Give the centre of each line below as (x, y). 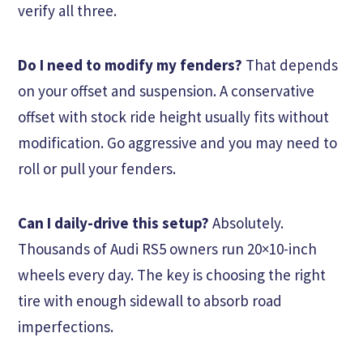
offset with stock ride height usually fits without (173, 117)
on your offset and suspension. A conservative (166, 91)
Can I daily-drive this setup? (113, 223)
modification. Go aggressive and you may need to (177, 143)
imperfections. (66, 327)
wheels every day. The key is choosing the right (172, 275)
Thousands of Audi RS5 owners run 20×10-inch (167, 249)
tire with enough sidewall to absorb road (150, 301)
